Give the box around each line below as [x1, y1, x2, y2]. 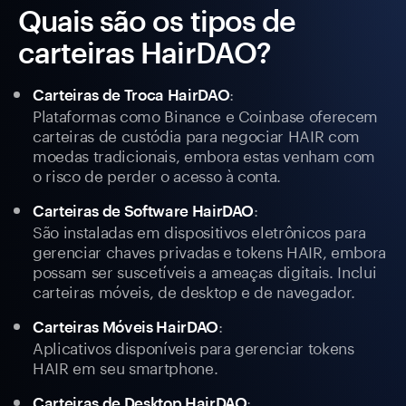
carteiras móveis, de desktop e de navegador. [33, 278, 356, 303]
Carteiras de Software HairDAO [33, 201, 255, 220]
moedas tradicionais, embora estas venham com [33, 142, 376, 167]
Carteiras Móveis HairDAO [33, 317, 218, 336]
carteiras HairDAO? [18, 35, 271, 70]
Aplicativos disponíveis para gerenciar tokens [33, 334, 354, 359]
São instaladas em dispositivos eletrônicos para [33, 218, 367, 243]
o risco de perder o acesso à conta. [33, 162, 282, 187]
